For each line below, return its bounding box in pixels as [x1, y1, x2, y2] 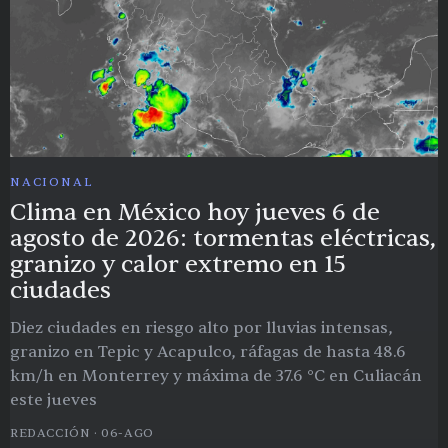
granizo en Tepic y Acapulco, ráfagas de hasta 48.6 [10, 341, 406, 362]
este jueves [10, 389, 97, 410]
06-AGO [101, 424, 154, 441]
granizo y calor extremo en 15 [10, 248, 346, 280]
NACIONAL [10, 173, 93, 190]
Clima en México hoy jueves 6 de [10, 196, 380, 228]
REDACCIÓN [10, 424, 91, 441]
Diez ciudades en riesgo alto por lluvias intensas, [10, 317, 393, 338]
